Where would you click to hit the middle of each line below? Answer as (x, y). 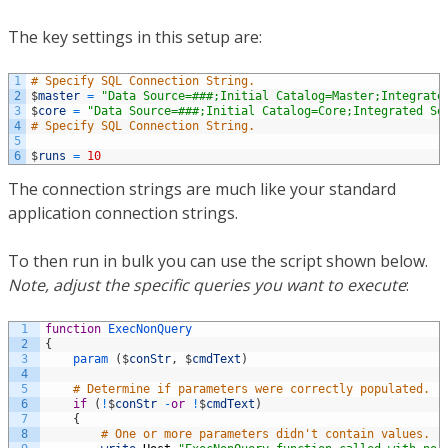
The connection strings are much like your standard (202, 189)
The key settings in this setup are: (135, 37)
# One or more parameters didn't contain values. (269, 434)
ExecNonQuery (150, 329)
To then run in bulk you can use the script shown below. (218, 261)
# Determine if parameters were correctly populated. (255, 389)
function (73, 329)
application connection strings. (123, 213)
